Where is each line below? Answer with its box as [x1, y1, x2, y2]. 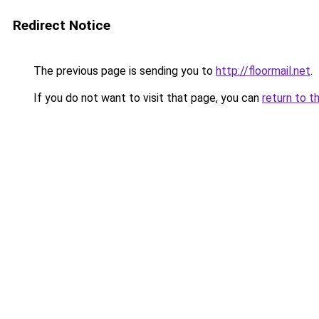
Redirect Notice [13, 17, 110, 33]
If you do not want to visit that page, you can [31, 91, 262, 105]
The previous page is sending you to [31, 64, 216, 78]
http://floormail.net [216, 64, 310, 78]
